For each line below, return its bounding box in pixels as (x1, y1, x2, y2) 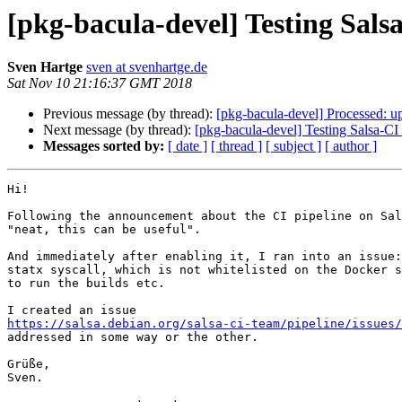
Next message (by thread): (43, 122, 195, 138)
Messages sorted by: (43, 138, 164, 154)
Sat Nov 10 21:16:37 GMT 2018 (7, 75, 192, 92)
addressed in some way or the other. (7, 330, 258, 345)
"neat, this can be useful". (7, 223, 201, 237)
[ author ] (325, 138, 377, 154)
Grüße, (7, 357, 50, 371)
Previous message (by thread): (43, 106, 216, 122)
